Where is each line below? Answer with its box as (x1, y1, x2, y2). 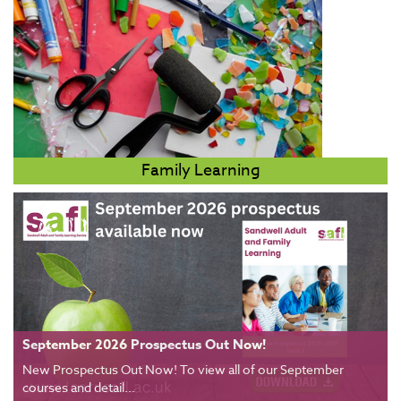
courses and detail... (22, 379, 135, 397)
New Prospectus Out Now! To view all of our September (22, 361, 344, 379)
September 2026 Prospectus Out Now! (22, 335, 266, 354)
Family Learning (141, 158, 260, 183)
